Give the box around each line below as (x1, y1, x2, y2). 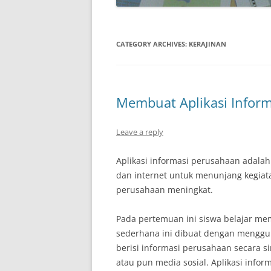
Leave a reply (116, 126, 163, 137)
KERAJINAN (189, 39, 226, 48)
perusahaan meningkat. (116, 184, 213, 195)
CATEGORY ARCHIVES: (116, 39, 189, 48)
